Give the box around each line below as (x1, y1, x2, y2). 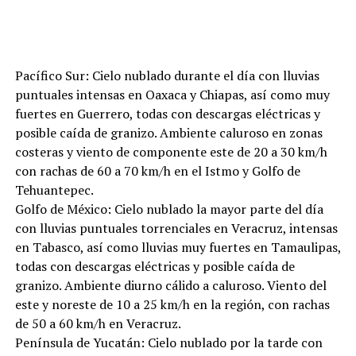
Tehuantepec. (14, 180, 94, 199)
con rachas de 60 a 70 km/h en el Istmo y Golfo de (14, 161, 300, 180)
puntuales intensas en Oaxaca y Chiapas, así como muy (14, 85, 330, 103)
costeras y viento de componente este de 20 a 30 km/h (14, 142, 327, 161)
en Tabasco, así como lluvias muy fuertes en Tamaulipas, (14, 238, 341, 256)
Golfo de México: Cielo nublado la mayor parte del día (14, 199, 323, 218)
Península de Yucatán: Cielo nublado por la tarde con (14, 333, 323, 351)
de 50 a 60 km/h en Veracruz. (14, 314, 181, 332)
